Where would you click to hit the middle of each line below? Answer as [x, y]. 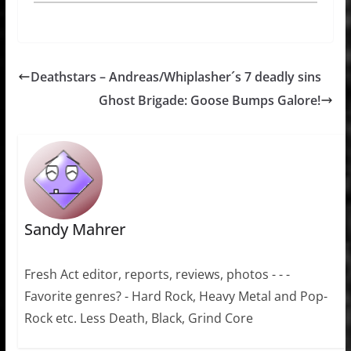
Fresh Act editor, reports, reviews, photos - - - [157, 274]
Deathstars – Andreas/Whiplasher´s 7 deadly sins [175, 76]
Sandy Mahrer [74, 229]
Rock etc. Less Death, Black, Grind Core [138, 318]
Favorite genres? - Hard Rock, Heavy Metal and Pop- [175, 296]
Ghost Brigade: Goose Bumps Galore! [210, 100]
